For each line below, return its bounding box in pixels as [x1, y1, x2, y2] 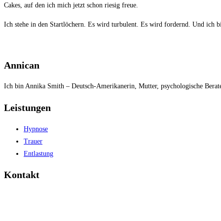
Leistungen [4, 102, 51, 113]
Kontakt [4, 169, 39, 181]
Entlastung [24, 149, 53, 157]
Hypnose [24, 125, 48, 133]
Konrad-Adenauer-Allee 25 [4, 192, 80, 200]
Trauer [24, 137, 42, 145]
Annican [4, 59, 39, 71]
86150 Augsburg [4, 211, 52, 219]
